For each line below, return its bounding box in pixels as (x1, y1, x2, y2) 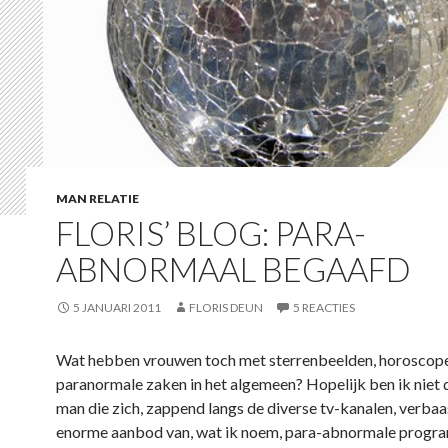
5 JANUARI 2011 (73, 300, 161, 315)
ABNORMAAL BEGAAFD (56, 249, 411, 289)
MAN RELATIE (56, 191, 139, 206)
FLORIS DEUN (189, 300, 263, 315)
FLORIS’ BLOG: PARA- (56, 213, 366, 253)
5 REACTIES (293, 300, 355, 315)
